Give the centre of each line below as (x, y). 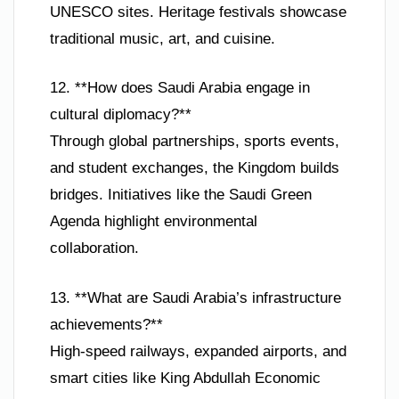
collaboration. (94, 248)
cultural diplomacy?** (121, 115)
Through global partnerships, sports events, (195, 142)
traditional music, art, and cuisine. (163, 38)
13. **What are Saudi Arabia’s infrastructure (195, 297)
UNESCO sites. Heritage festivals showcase (198, 12)
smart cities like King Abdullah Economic (185, 378)
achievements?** (106, 324)
